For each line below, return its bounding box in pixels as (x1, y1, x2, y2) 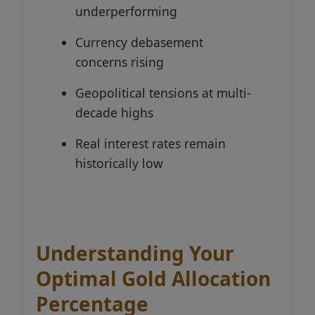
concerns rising (75, 53, 164, 70)
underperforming (75, 2, 177, 20)
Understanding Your (36, 239, 234, 266)
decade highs (75, 103, 153, 121)
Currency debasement (75, 33, 203, 51)
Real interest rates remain (75, 134, 226, 152)
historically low (75, 154, 163, 172)
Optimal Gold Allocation (36, 264, 271, 292)
